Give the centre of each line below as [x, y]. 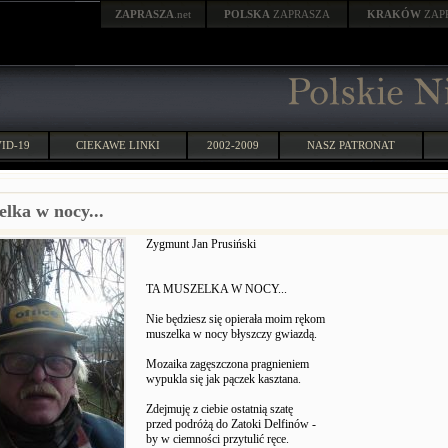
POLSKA [247, 14]
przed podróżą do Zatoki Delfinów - [231, 424]
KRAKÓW [395, 14]
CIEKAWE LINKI [118, 145]
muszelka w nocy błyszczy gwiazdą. [231, 334]
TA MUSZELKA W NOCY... [216, 289]
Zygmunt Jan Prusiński [201, 244]
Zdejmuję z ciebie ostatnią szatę [219, 409]
